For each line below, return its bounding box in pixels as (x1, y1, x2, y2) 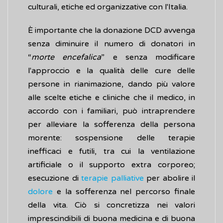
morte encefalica (31, 52, 102, 63)
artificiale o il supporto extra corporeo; (28, 160, 195, 170)
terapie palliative (81, 173, 144, 184)
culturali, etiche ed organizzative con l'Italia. (28, 2, 188, 12)
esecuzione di (28, 173, 81, 184)
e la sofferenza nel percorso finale (53, 187, 195, 197)
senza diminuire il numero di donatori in (28, 39, 195, 49)
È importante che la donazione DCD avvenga (28, 25, 195, 36)
